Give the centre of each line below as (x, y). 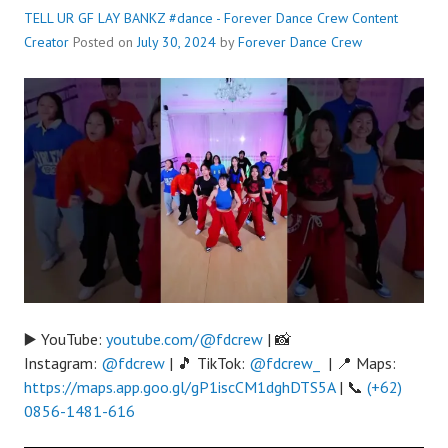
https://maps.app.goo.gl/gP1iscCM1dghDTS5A (179, 387)
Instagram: (62, 363)
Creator (46, 42)
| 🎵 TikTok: (207, 363)
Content (375, 18)
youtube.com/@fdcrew (184, 339)
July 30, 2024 (176, 42)
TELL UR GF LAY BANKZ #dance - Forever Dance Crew (186, 18)
